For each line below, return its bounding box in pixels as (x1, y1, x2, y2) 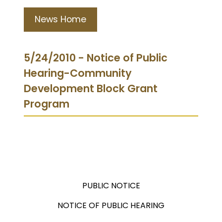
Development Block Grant (24, 81, 158, 96)
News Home (35, 13, 86, 25)
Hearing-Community (24, 65, 132, 80)
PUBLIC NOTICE (82, 179, 140, 191)
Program (24, 96, 69, 111)
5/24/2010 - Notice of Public (24, 50, 167, 65)
